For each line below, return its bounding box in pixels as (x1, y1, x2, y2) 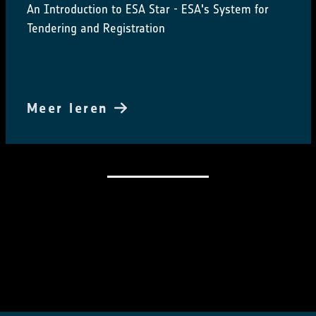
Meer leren (26, 99, 114, 117)
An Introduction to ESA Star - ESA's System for (26, 1, 269, 18)
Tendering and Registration (26, 20, 165, 37)
